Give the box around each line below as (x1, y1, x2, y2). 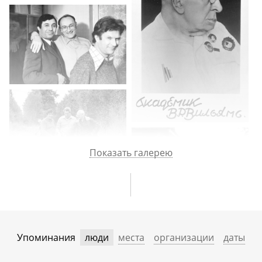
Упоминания (17, 230, 75, 244)
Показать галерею (89, 146, 173, 159)
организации (154, 230, 214, 244)
